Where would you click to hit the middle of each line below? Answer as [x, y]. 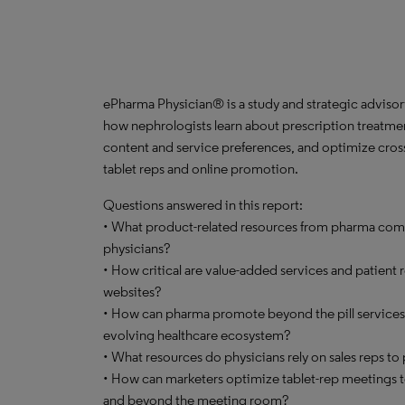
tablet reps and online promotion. [201, 169]
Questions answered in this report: [203, 205]
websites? [132, 292]
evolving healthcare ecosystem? [197, 335]
